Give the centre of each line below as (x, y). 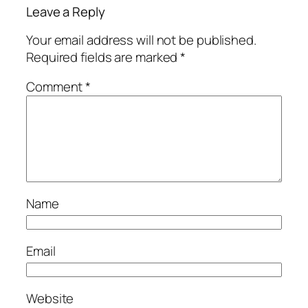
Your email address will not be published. (141, 40)
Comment (56, 87)
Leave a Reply (66, 12)
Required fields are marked (103, 57)
